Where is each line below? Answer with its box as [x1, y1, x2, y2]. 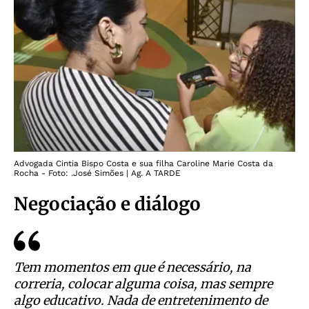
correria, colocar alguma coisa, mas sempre [14, 276, 272, 292]
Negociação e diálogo [14, 192, 201, 216]
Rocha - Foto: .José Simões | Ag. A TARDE [14, 168, 181, 179]
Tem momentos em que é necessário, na [14, 259, 251, 276]
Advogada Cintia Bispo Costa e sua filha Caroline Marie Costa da [14, 159, 273, 169]
